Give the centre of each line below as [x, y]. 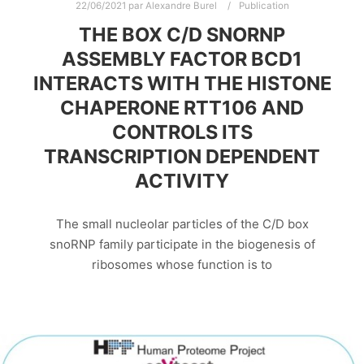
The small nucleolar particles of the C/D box [182, 223]
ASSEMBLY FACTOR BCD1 [182, 59]
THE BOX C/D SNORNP [182, 35]
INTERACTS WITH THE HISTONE [182, 84]
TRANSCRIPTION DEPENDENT [182, 157]
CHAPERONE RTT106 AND [182, 108]
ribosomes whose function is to [182, 264]
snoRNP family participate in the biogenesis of [182, 244]
